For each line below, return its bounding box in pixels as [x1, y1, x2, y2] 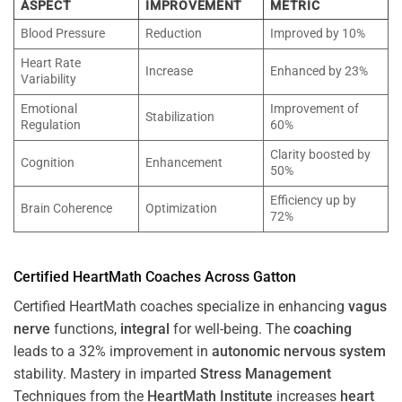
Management [245, 364, 331, 382]
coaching [293, 319, 352, 337]
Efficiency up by [270, 192, 357, 208]
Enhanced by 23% [270, 63, 369, 79]
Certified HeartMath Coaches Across [13, 267, 253, 285]
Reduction [145, 25, 203, 41]
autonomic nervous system [212, 342, 386, 360]
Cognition [21, 154, 75, 170]
